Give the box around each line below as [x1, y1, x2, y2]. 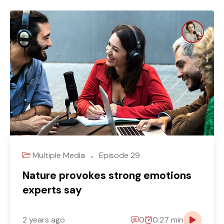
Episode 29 [97, 149, 140, 160]
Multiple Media [32, 149, 87, 160]
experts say [22, 182, 82, 197]
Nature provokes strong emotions [22, 168, 191, 182]
